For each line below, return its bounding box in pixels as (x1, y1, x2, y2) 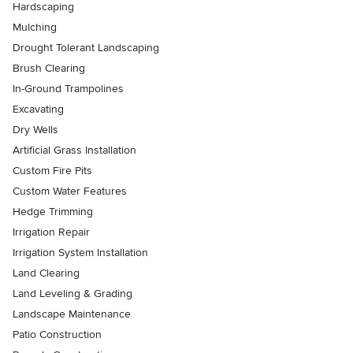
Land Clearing (13, 266, 80, 280)
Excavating (13, 102, 64, 116)
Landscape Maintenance (13, 307, 131, 321)
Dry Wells (13, 122, 58, 136)
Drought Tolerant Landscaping (13, 40, 159, 54)
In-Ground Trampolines (13, 81, 124, 95)
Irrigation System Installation (13, 245, 148, 259)
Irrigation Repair (13, 225, 90, 239)
